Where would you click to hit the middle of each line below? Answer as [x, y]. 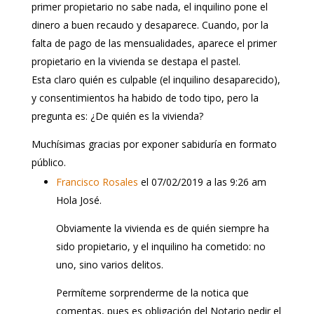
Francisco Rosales [97, 182]
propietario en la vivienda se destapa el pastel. [136, 61]
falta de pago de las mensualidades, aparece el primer [154, 43]
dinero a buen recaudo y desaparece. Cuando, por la [150, 25]
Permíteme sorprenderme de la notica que [152, 292]
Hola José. [78, 200]
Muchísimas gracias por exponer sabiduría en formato [154, 144]
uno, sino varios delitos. [109, 264]
